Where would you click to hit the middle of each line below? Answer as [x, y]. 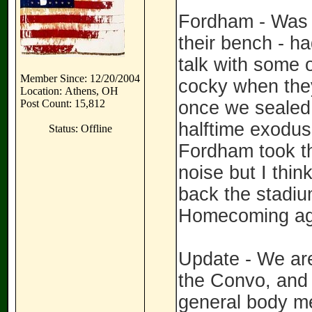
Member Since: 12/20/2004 [80, 78]
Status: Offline [80, 128]
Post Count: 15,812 [63, 103]
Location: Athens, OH [69, 91]
